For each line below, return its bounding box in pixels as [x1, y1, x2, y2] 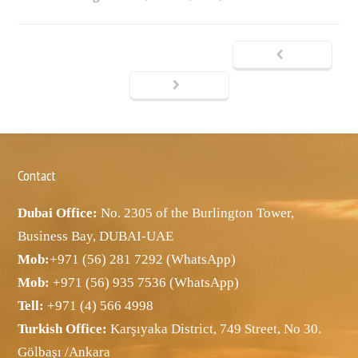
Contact [18, 166, 57, 185]
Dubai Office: [18, 205, 98, 221]
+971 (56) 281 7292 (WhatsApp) [50, 252, 237, 268]
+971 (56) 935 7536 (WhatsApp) [53, 275, 240, 291]
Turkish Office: [18, 321, 108, 337]
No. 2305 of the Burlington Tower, [97, 205, 295, 221]
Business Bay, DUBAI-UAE [18, 229, 174, 245]
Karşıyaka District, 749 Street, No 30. [107, 321, 322, 337]
